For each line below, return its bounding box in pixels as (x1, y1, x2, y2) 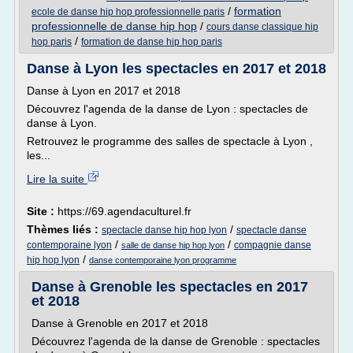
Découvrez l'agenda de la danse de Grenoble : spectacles (32, 335, 320, 347)
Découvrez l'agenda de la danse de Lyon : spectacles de (27, 102, 308, 115)
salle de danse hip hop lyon (121, 240, 225, 250)
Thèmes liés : (27, 223, 102, 236)
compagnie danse (234, 240, 311, 251)
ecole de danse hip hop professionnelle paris (32, 6, 225, 17)
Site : (27, 205, 58, 217)
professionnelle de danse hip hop (32, 20, 197, 32)
